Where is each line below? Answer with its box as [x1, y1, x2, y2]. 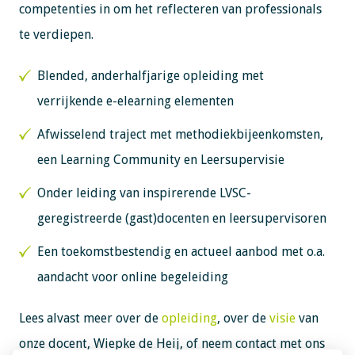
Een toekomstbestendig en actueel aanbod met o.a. [36, 244, 325, 259]
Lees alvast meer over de [18, 311, 162, 326]
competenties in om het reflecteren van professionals [18, 2, 322, 17]
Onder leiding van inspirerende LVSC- [36, 185, 251, 200]
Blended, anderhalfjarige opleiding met [36, 68, 264, 83]
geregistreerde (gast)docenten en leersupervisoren [36, 211, 326, 226]
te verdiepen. [18, 27, 97, 42]
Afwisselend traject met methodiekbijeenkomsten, [36, 127, 323, 142]
